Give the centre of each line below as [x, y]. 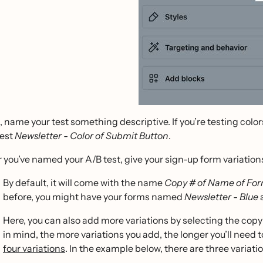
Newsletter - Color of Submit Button [92, 136]
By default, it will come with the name [84, 183]
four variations [34, 248]
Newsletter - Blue [221, 197]
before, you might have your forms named [94, 197]
